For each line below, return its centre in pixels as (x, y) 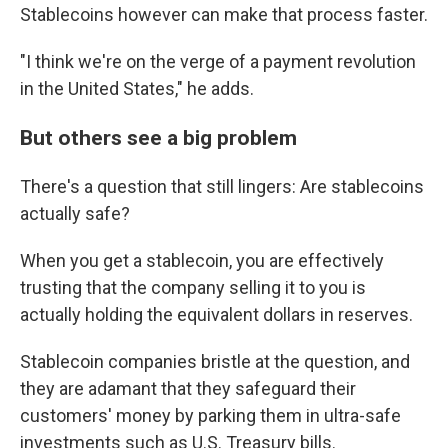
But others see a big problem (161, 137)
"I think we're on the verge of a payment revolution (218, 61)
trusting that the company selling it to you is (193, 287)
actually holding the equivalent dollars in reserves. (216, 314)
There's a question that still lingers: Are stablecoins (222, 186)
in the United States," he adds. (137, 88)
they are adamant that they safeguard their (188, 388)
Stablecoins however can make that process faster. (224, 14)
